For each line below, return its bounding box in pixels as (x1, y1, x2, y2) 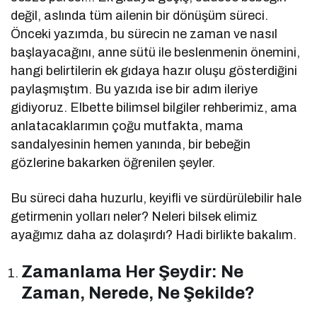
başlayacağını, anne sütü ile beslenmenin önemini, (11, 45, 301, 60)
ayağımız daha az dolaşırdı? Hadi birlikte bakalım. (11, 228, 297, 243)
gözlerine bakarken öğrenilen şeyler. (11, 156, 216, 171)
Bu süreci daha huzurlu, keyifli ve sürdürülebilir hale (11, 191, 302, 206)
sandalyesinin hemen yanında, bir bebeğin (11, 137, 251, 152)
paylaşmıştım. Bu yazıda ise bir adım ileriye (11, 82, 258, 97)
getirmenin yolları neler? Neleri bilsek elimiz (11, 209, 258, 224)
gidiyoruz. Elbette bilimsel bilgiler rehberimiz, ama (11, 100, 298, 115)
